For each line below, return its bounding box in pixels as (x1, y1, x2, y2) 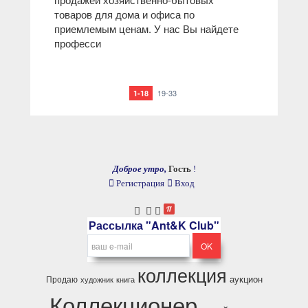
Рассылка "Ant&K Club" (89, 217, 219, 233)
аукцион (229, 272, 263, 285)
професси (54, 36, 101, 50)
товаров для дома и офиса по (54, 7, 195, 21)
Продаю (45, 273, 78, 285)
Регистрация (113, 178, 164, 188)
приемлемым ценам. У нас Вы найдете (54, 21, 239, 36)
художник (80, 274, 113, 285)
